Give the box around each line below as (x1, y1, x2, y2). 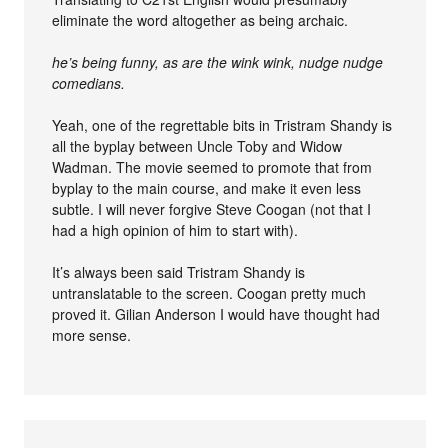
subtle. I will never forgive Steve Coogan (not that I (52, 199, 372, 220)
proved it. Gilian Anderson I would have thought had (52, 304, 381, 325)
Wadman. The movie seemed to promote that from (52, 157, 373, 178)
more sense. (52, 325, 132, 346)
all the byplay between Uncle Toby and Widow (52, 136, 343, 157)
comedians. (52, 73, 126, 94)
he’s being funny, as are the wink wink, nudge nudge (52, 52, 384, 73)
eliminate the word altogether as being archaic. (52, 10, 349, 31)
